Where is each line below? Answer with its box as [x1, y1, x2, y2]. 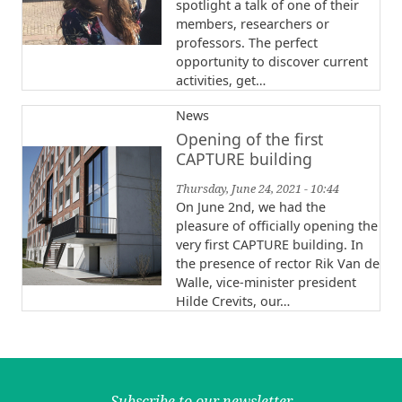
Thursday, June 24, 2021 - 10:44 [176, 180, 339, 197]
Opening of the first [176, 128, 323, 151]
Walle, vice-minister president [176, 274, 356, 292]
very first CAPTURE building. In [176, 236, 363, 254]
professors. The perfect [176, 34, 318, 52]
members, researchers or [176, 15, 329, 33]
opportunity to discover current [176, 53, 368, 71]
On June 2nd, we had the [176, 198, 326, 216]
